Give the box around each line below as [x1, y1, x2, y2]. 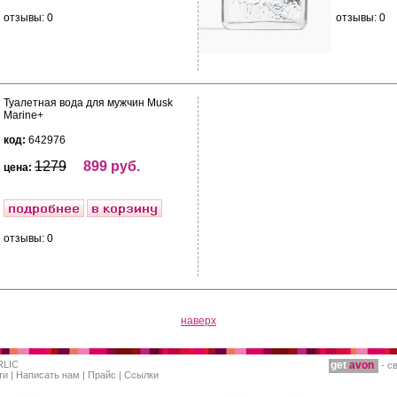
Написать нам [16, 370, 80, 380]
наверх [181, 315, 216, 327]
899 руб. [83, 159, 140, 174]
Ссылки [124, 370, 159, 380]
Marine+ [4, 109, 43, 121]
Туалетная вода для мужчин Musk [4, 97, 173, 109]
